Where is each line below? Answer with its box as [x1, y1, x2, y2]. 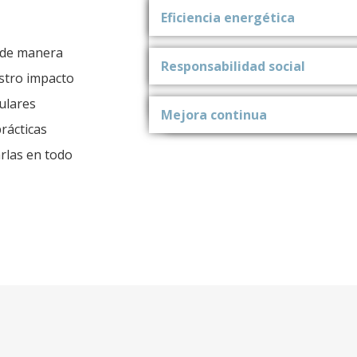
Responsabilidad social [161, 57, 305, 75]
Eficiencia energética [161, 8, 295, 26]
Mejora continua [161, 105, 267, 124]
